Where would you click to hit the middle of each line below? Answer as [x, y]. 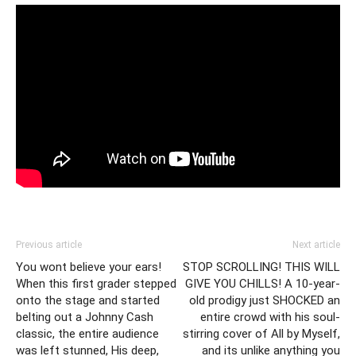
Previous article [49, 245]
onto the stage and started [88, 301]
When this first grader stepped [96, 284]
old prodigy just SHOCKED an [265, 301]
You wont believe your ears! [89, 267]
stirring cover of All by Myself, [261, 334]
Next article [316, 245]
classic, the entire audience [87, 334]
